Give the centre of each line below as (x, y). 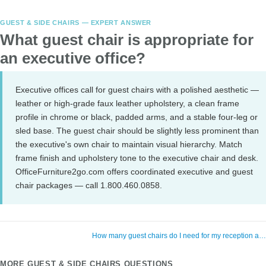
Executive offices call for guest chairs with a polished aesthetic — (137, 90)
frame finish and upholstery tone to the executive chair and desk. (137, 158)
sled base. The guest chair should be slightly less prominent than (137, 131)
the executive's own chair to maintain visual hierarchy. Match (129, 144)
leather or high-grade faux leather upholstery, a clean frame (127, 103)
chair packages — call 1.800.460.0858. (89, 185)
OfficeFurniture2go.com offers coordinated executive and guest (134, 172)
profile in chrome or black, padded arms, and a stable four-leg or (137, 117)
